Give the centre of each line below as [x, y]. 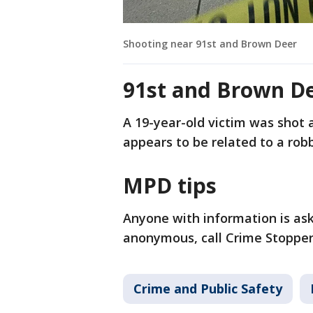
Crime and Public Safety [208, 289]
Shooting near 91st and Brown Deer [210, 44]
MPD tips [170, 186]
